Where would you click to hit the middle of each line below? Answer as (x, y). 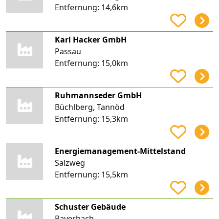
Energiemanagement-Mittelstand (120, 151)
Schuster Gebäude (90, 207)
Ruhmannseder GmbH (98, 95)
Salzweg (70, 163)
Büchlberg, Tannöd (89, 107)
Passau (68, 51)
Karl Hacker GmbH (90, 39)
